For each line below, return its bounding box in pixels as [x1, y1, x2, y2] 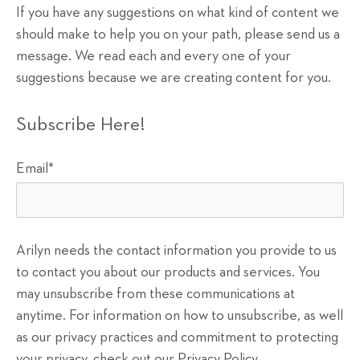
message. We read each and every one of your [16, 49, 291, 64]
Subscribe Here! [16, 115, 145, 135]
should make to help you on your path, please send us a [16, 27, 340, 43]
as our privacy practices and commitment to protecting [16, 330, 338, 346]
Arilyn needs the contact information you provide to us [16, 243, 337, 259]
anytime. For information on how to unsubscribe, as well [16, 309, 343, 324]
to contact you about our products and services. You [16, 265, 320, 280]
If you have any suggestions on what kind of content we [16, 6, 339, 21]
